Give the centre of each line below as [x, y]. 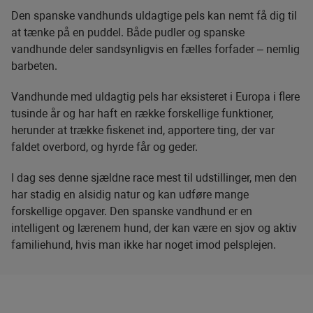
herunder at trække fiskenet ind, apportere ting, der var [143, 131]
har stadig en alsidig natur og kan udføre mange [130, 195]
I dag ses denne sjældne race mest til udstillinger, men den [154, 178]
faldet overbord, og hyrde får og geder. [104, 147]
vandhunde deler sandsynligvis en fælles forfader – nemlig [155, 50]
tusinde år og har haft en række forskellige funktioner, [142, 114]
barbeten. [34, 66]
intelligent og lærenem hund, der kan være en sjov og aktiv [154, 228]
